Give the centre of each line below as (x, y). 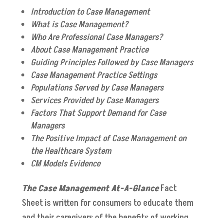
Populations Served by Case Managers (97, 88)
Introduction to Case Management (91, 12)
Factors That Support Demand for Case (98, 113)
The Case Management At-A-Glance (90, 189)
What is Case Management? (79, 25)
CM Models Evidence (66, 164)
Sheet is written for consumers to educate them (108, 203)
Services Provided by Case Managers (94, 101)
